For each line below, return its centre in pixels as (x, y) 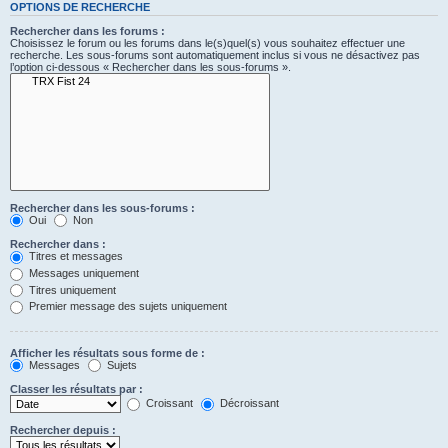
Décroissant (248, 403)
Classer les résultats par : (76, 389)
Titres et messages (74, 256)
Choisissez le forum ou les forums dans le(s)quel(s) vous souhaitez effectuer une (207, 43)
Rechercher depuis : (63, 430)
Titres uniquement (71, 289)
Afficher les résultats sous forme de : (107, 352)
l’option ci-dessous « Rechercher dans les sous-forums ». (150, 67)
